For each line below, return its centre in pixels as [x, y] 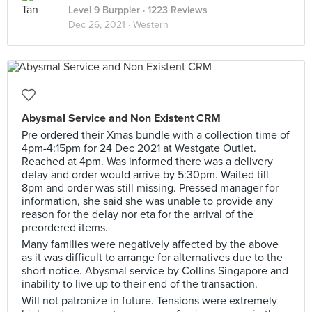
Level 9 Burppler [104, 10]
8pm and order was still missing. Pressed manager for [150, 188]
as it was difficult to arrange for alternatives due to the [152, 258]
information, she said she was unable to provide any [147, 201]
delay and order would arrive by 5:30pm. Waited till [145, 175]
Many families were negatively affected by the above [150, 244]
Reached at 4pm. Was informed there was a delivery [147, 162]
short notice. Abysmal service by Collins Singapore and [155, 271]
